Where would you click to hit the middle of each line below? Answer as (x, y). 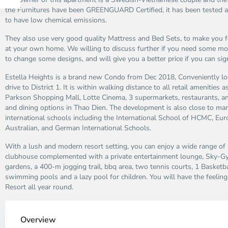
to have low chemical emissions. (56, 20)
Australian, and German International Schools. (78, 128)
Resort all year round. (39, 187)
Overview (38, 220)
